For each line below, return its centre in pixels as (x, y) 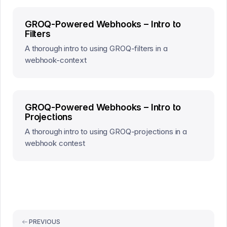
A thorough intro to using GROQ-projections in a (106, 131)
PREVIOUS (45, 222)
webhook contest (55, 143)
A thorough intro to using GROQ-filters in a (96, 48)
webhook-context (56, 60)
